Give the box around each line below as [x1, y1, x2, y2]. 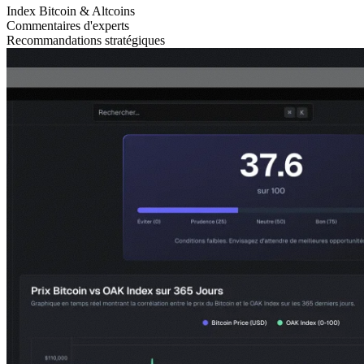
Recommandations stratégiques [6, 32, 165, 47]
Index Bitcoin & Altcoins [6, 3, 135, 18]
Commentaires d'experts [6, 18, 129, 32]
